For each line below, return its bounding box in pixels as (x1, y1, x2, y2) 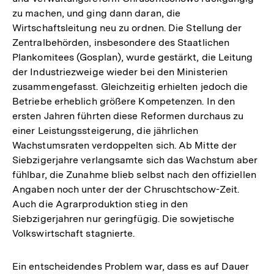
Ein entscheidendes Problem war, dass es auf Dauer (12, 260, 250, 272)
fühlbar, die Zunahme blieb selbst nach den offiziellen (12, 168, 256, 180)
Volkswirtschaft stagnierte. (12, 227, 135, 239)
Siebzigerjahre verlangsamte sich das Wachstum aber (12, 154, 258, 166)
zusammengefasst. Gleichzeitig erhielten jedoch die (12, 80, 248, 92)
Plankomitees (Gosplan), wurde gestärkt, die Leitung (12, 51, 253, 63)
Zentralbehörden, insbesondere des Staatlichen (12, 36, 230, 48)
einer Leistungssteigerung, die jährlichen (12, 124, 198, 136)
